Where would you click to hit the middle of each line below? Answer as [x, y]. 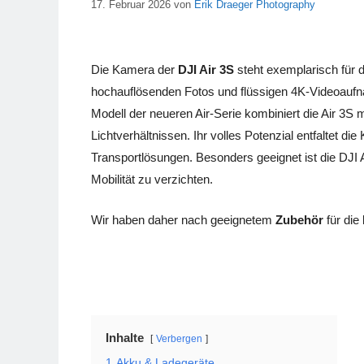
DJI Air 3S [206, 70]
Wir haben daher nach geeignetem [183, 219]
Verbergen [179, 339]
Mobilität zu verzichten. [152, 180]
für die [343, 219]
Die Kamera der [134, 70]
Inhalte [125, 338]
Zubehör [299, 219]
